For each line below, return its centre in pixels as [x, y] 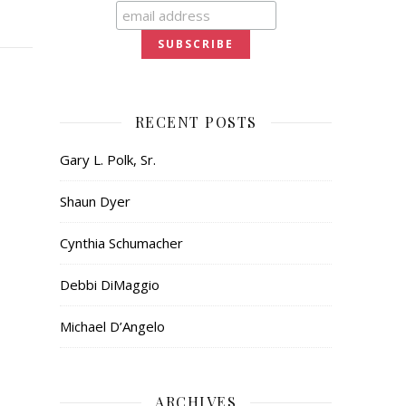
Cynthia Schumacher [121, 243]
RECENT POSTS [196, 122]
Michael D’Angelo [112, 326]
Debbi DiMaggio [110, 285]
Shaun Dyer [95, 201]
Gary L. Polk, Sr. [108, 159]
